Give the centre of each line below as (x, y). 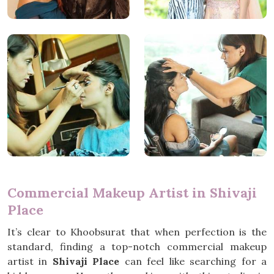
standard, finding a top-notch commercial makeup (137, 246)
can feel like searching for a (193, 261)
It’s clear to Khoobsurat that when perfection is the (137, 232)
